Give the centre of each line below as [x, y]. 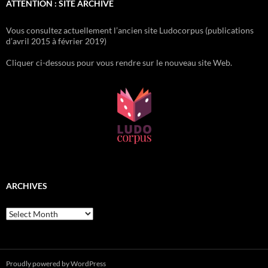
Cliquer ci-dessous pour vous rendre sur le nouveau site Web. [119, 63]
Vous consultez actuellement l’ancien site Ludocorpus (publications [130, 30]
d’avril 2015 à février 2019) [56, 41]
